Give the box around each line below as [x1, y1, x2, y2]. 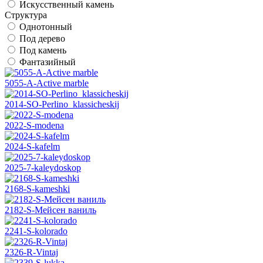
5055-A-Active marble [5, 77, 89, 88]
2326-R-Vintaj [5, 247, 58, 257]
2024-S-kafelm [5, 141, 60, 151]
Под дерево [19, 33, 65, 43]
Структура [5, 9, 47, 20]
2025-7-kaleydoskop [5, 162, 81, 173]
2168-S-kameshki [5, 183, 70, 194]
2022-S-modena [5, 120, 64, 130]
